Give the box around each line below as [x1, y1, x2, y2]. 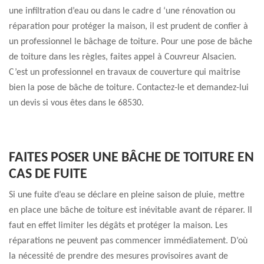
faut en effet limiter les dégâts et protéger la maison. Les [9, 221, 227, 230]
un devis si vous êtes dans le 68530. [9, 98, 144, 108]
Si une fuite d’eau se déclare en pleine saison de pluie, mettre [9, 190, 245, 200]
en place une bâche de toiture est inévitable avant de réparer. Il [9, 206, 252, 215]
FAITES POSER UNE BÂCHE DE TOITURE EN [9, 151, 254, 165]
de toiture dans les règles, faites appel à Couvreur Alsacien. [9, 52, 236, 62]
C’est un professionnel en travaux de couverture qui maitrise [9, 68, 240, 77]
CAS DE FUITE [9, 167, 87, 181]
